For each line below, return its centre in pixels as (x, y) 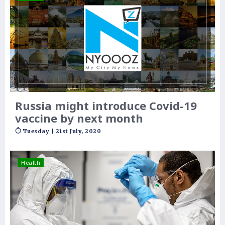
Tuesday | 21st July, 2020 (62, 131)
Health (31, 162)
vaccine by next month (79, 118)
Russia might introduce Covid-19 (106, 105)
